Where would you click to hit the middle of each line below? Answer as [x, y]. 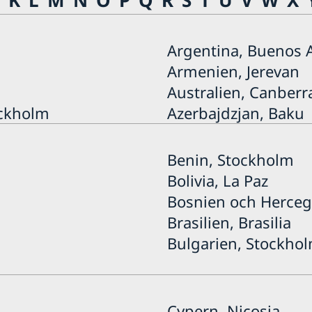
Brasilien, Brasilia [229, 222]
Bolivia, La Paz [217, 180]
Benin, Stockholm [230, 159]
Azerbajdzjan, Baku [235, 112]
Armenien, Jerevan [233, 71]
